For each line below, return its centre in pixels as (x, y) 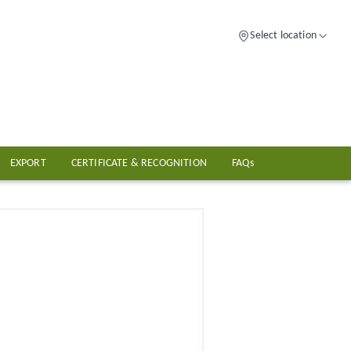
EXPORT (28, 163)
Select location (283, 36)
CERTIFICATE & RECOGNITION (139, 163)
